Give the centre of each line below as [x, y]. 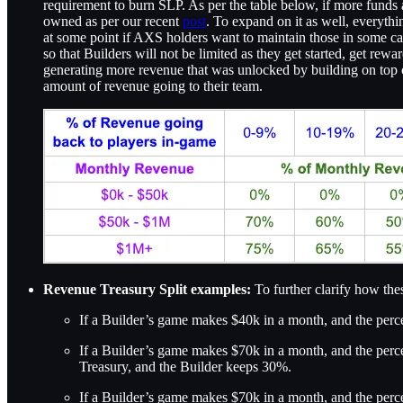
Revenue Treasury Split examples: [149, 290]
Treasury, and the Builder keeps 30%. [185, 367]
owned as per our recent [113, 22]
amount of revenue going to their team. [155, 86]
